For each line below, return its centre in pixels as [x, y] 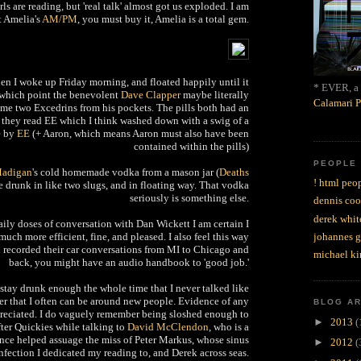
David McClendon [168, 326]
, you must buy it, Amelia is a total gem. [163, 19]
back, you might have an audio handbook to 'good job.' [129, 262]
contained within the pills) [191, 146]
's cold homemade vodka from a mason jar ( [126, 172]
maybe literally [215, 94]
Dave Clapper [151, 94]
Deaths [234, 172]
